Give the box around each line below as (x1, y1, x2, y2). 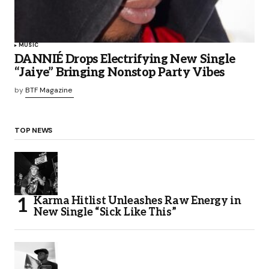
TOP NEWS (14, 125, 53, 135)
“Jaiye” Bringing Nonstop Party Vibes (14, 65, 225, 80)
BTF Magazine (25, 85, 72, 95)
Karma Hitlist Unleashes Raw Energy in (34, 194, 241, 207)
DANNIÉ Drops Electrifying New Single (14, 52, 235, 67)
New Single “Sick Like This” (34, 205, 177, 219)
